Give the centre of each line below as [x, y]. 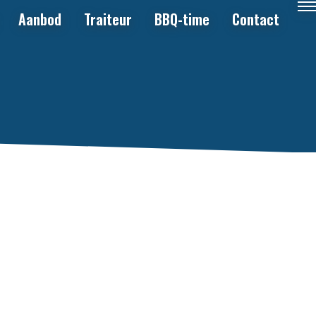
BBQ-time [182, 19]
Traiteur [108, 19]
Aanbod [40, 19]
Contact [256, 19]
